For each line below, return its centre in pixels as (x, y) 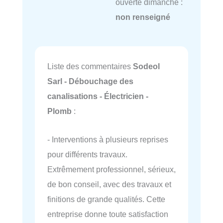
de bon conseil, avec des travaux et (109, 184)
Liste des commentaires (90, 66)
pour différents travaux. (87, 154)
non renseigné (143, 17)
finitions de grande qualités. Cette (106, 199)
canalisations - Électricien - (98, 96)
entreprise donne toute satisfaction (108, 214)
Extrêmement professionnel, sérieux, (111, 169)
